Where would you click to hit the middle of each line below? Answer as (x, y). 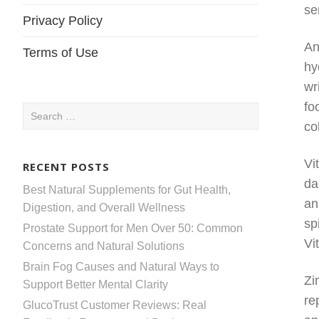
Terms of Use (61, 53)
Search (40, 111)
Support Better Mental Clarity (95, 284)
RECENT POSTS (66, 166)
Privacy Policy (63, 21)
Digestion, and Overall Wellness (104, 207)
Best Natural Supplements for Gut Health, (127, 189)
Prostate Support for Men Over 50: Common (133, 228)
